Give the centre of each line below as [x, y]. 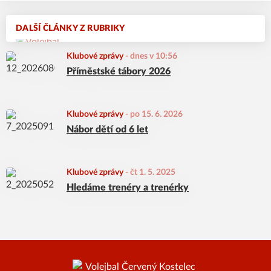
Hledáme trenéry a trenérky [128, 188]
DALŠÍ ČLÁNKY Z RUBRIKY [70, 28]
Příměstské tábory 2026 [119, 71]
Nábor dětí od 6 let [107, 129]
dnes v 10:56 [154, 56]
